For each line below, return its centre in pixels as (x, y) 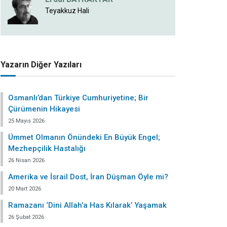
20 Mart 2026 (25, 189)
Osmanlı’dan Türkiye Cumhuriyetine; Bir (78, 98)
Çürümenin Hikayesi (44, 109)
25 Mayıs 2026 (26, 121)
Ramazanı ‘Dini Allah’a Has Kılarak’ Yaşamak (87, 205)
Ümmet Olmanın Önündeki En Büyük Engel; (84, 137)
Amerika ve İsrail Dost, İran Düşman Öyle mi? (88, 177)
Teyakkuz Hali (67, 10)
